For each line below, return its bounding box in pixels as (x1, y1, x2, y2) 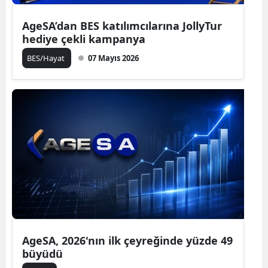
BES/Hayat (27, 52, 66, 63)
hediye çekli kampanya (22, 31, 145, 46)
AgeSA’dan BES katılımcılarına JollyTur (22, 18, 222, 33)
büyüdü (22, 246, 63, 261)
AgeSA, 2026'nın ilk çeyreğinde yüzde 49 (22, 233, 233, 248)
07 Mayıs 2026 (88, 52, 139, 63)
